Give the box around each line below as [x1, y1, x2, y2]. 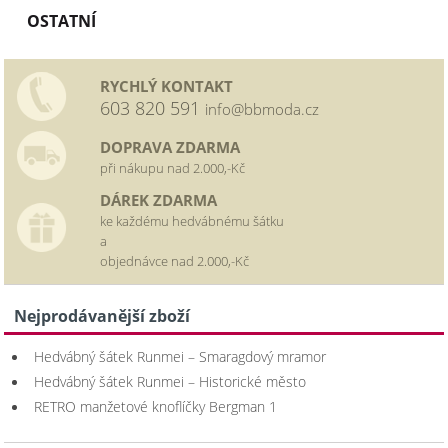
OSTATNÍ [27, 10, 97, 33]
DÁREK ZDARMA [100, 190, 218, 211]
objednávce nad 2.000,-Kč [100, 252, 253, 271]
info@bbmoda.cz [205, 99, 320, 120]
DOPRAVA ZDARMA [100, 137, 241, 158]
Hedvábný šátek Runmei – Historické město [34, 372, 307, 392]
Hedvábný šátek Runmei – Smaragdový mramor [34, 347, 327, 367]
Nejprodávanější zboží [14, 305, 191, 328]
